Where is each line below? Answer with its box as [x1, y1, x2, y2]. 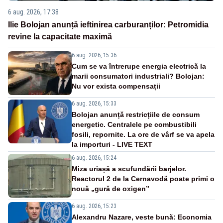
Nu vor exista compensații [72, 82, 160, 90]
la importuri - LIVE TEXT [72, 140, 152, 148]
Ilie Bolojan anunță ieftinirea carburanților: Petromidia [8, 20, 209, 29]
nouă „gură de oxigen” [72, 184, 149, 193]
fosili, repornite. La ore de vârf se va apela [72, 130, 215, 138]
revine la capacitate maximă [8, 32, 112, 41]
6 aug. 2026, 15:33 [72, 100, 116, 107]
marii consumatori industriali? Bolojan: [72, 72, 205, 80]
